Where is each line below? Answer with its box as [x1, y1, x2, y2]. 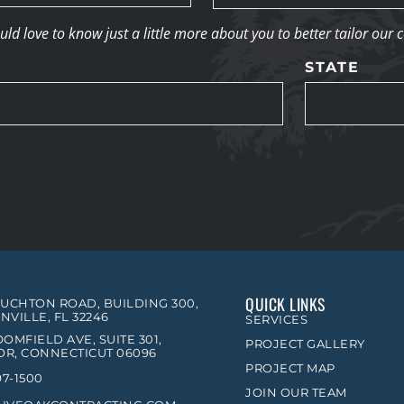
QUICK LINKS [245, 292, 326, 317]
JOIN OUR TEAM [245, 386, 347, 400]
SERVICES [245, 313, 308, 327]
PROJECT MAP [245, 362, 335, 376]
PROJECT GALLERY [245, 337, 365, 352]
